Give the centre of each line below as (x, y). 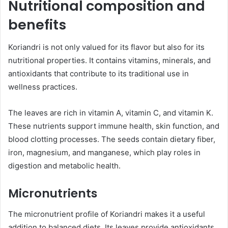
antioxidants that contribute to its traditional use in (98, 74)
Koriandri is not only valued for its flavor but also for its (106, 47)
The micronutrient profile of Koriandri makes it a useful (107, 214)
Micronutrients (53, 194)
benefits (37, 24)
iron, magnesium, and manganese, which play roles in (104, 153)
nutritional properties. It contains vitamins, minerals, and (109, 61)
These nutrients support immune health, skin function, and (114, 126)
